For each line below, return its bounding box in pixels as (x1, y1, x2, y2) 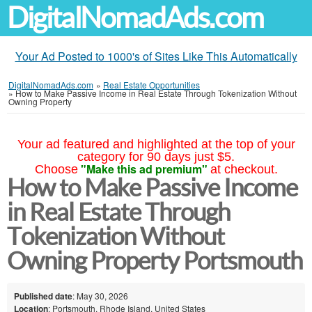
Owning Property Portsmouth (7, 247, 302, 274)
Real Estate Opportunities (103, 79, 200, 91)
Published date (14, 289, 72, 302)
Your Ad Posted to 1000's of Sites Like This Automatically (15, 48, 297, 64)
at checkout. (210, 162, 278, 176)
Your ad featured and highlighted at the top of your (17, 137, 295, 151)
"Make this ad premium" (80, 161, 208, 177)
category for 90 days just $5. (77, 150, 235, 164)
